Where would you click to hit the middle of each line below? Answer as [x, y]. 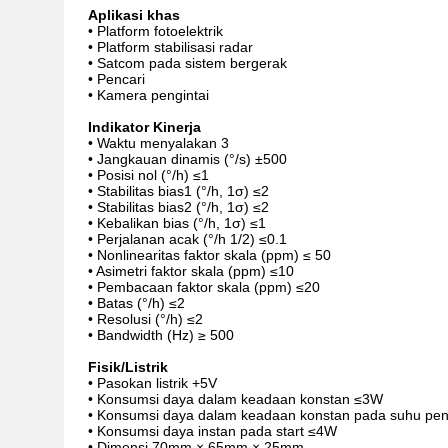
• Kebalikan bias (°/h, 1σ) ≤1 [177, 223]
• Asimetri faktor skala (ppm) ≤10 [191, 271]
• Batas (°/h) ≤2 [136, 303]
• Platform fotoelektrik [155, 31]
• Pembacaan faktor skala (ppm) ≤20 [204, 287]
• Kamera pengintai [148, 95]
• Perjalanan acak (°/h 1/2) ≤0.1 [187, 239]
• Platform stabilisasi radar [170, 47]
